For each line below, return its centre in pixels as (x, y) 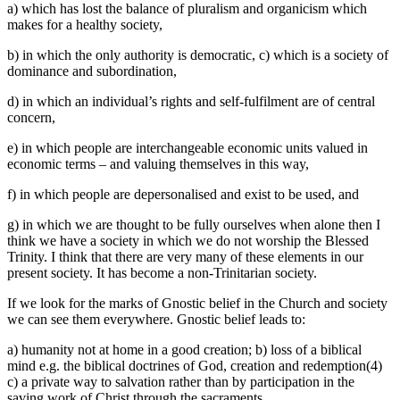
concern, (31, 118)
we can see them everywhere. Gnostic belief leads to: (156, 320)
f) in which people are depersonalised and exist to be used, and (183, 195)
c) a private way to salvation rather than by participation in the (181, 382)
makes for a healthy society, (85, 25)
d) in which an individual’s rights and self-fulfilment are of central (191, 102)
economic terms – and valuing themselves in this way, (158, 164)
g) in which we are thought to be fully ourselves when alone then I (194, 225)
